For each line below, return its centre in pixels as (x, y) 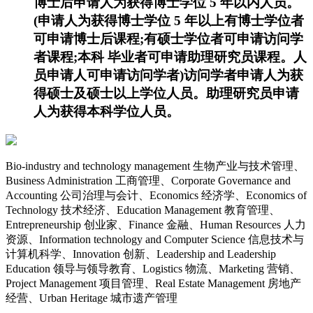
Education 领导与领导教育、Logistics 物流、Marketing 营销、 (153, 268)
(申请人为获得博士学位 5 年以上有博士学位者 (169, 21)
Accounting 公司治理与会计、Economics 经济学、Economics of (156, 195)
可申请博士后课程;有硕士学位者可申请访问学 (168, 39)
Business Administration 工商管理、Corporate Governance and (148, 180)
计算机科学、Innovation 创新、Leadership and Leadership (141, 254)
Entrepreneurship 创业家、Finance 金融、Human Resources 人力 (156, 224)
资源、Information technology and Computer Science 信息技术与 (155, 239)
